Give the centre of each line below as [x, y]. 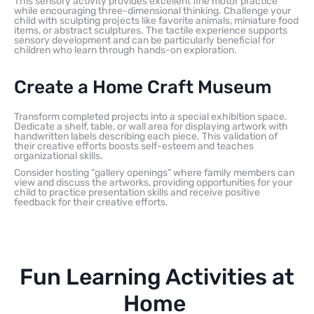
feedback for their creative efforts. [91, 202]
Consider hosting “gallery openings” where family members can [154, 172]
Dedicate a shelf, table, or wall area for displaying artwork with [151, 126]
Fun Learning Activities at [157, 277]
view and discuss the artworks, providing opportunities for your [153, 182]
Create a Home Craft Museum [143, 87]
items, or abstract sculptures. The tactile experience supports [151, 30]
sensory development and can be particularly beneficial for [144, 40]
